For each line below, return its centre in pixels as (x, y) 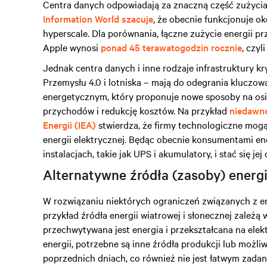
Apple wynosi (72, 47)
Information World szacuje (98, 18)
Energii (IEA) (69, 125)
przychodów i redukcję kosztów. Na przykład (136, 110)
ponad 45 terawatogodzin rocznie (171, 47)
